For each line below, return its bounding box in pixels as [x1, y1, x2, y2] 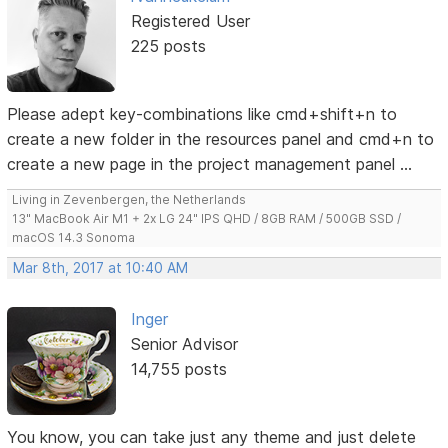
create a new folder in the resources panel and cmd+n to [7, 128, 435, 149]
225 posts [130, 35, 206, 56]
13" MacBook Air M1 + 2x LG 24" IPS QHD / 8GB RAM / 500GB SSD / [12, 210, 402, 226]
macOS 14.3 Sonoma [12, 229, 136, 245]
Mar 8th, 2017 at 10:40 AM [13, 259, 189, 276]
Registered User [130, 10, 250, 31]
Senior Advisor [130, 333, 238, 354]
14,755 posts [130, 358, 227, 379]
